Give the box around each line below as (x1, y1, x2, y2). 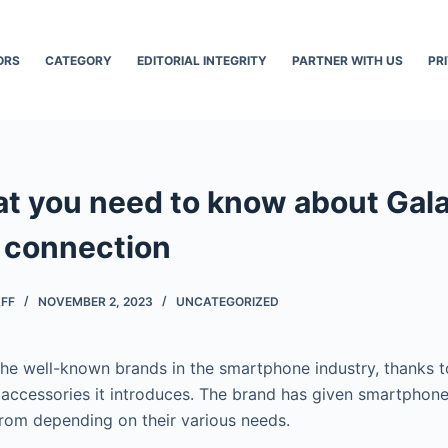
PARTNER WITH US (291, 52, 403, 68)
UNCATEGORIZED (176, 293, 279, 309)
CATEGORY (44, 52, 112, 68)
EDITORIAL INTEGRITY (136, 52, 267, 68)
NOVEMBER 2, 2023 (38, 293, 153, 309)
